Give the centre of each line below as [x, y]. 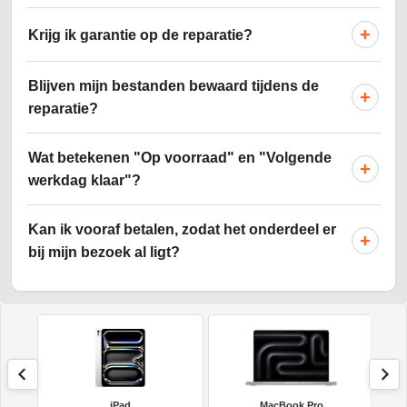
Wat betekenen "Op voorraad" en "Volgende [180, 158]
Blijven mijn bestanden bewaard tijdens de [174, 86]
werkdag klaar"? [84, 181]
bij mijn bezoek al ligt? [104, 253]
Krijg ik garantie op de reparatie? [140, 35]
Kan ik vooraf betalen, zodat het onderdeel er [182, 230]
